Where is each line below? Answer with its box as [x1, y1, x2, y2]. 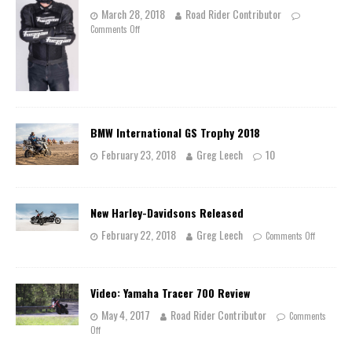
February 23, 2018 [101, 145, 176, 163]
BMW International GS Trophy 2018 [90, 123, 260, 141]
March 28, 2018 [101, 5, 165, 23]
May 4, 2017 [101, 306, 150, 323]
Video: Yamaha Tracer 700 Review [90, 284, 250, 301]
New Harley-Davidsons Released [90, 203, 244, 221]
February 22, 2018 [101, 225, 176, 243]
